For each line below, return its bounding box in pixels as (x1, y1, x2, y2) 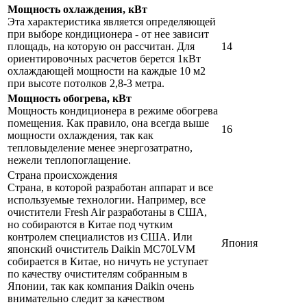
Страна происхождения (8, 169, 120, 182)
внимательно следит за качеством (8, 293, 164, 305)
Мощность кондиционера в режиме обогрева (8, 105, 218, 117)
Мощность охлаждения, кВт (8, 3, 147, 16)
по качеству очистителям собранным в (8, 268, 188, 280)
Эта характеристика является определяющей (8, 16, 216, 28)
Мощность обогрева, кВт (8, 93, 132, 105)
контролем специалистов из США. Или (8, 231, 193, 243)
